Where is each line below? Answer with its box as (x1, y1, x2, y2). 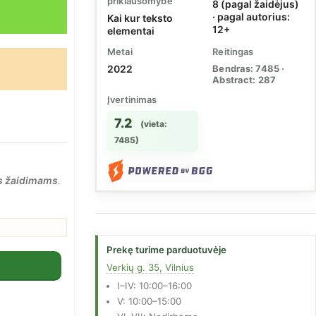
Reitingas (212, 45, 254, 57)
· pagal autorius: (212, 10, 291, 23)
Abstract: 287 (212, 73, 276, 85)
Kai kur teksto (107, 11, 173, 24)
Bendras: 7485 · (212, 62, 285, 74)
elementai (107, 24, 154, 37)
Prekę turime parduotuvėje (107, 244, 227, 256)
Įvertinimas (107, 93, 157, 105)
